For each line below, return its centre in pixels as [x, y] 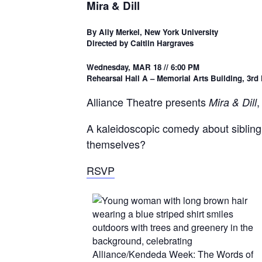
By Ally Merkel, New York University [152, 32]
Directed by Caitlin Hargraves [140, 43]
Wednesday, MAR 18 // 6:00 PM [143, 67]
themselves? [116, 144]
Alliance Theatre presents [148, 101]
